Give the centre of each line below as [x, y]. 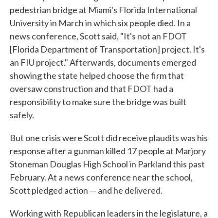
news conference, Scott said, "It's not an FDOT [98, 36]
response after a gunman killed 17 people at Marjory [108, 151]
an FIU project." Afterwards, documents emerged [103, 63]
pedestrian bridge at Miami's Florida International [103, 10]
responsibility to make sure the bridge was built [98, 102]
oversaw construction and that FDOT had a [91, 89]
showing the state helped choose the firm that [97, 76]
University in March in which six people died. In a [100, 23]
